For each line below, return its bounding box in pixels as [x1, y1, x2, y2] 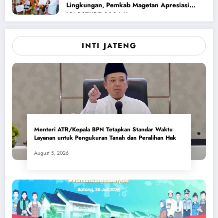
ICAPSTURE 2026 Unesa [66, 10, 142, 20]
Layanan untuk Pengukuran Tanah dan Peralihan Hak [34, 133, 176, 143]
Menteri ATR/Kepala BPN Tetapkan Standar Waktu [34, 125, 173, 134]
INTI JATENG [81, 40, 137, 51]
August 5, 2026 [34, 149, 69, 157]
